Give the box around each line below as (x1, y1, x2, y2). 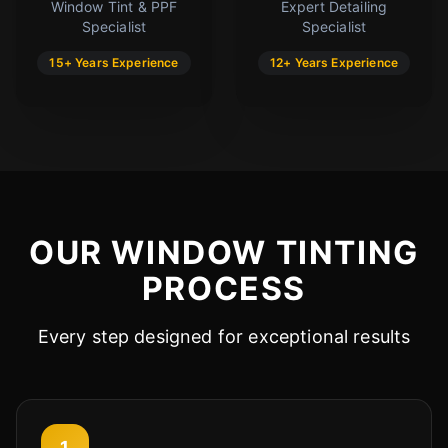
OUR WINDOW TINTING (29, 232, 419, 272)
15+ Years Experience (49, 54, 179, 70)
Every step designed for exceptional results (37, 325, 411, 347)
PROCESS (141, 268, 307, 308)
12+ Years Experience (269, 54, 399, 70)
